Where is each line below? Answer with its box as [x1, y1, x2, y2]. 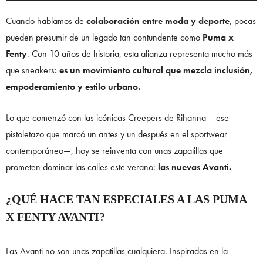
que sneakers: [6, 64, 59, 77]
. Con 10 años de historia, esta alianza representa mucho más [27, 48, 252, 60]
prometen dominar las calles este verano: [6, 161, 158, 174]
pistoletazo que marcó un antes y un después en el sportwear [6, 128, 227, 141]
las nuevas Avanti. [158, 161, 231, 174]
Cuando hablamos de [6, 15, 86, 28]
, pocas [230, 15, 256, 28]
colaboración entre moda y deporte [86, 15, 230, 28]
